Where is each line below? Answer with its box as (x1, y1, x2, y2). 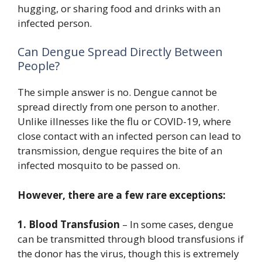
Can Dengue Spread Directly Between (18, 44, 223, 60)
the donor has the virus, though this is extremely (18, 247, 239, 260)
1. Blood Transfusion (18, 218, 120, 231)
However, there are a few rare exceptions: (18, 188, 226, 202)
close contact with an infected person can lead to (18, 129, 241, 143)
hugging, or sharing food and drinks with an (18, 1, 220, 15)
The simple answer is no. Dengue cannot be (18, 85, 217, 99)
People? (18, 58, 60, 74)
